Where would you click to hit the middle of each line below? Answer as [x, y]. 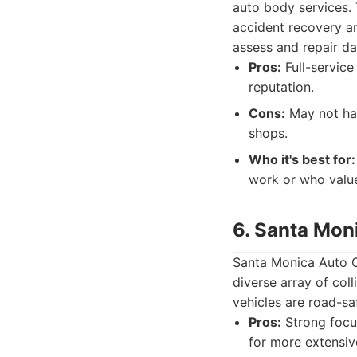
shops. [268, 133]
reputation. [281, 87]
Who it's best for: [302, 159]
